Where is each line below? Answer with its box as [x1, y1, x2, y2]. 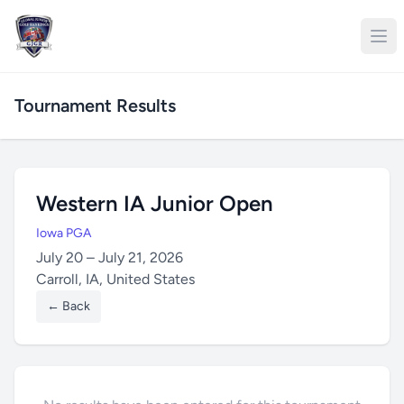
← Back [47, 298, 90, 314]
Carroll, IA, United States [36, 271, 195, 288]
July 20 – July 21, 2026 [36, 249, 183, 266]
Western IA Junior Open [36, 190, 273, 216]
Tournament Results [14, 95, 176, 116]
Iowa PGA [36, 225, 91, 241]
